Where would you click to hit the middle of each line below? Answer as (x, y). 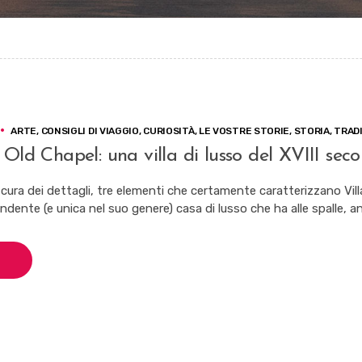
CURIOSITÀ (169, 131)
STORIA (311, 131)
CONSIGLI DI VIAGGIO (90, 131)
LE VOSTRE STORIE (244, 131)
